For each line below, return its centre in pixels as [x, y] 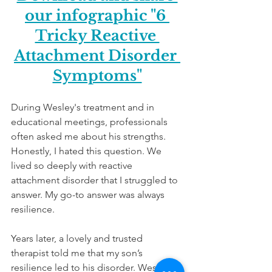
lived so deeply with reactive [73, 165]
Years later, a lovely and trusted [78, 238]
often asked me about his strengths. [90, 136]
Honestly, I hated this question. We [87, 151]
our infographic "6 [97, 15]
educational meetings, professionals [90, 121]
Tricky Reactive [97, 35]
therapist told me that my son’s [78, 253]
